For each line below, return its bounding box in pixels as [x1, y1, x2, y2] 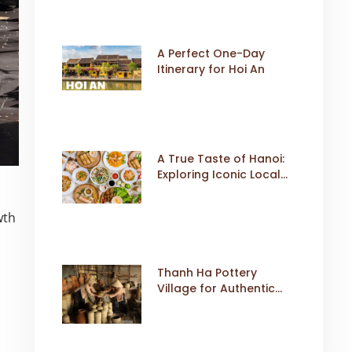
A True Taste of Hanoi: [156, 151, 284, 167]
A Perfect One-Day [156, 45, 265, 61]
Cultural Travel [156, 295, 243, 312]
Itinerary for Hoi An [156, 60, 265, 77]
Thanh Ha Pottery [156, 264, 257, 280]
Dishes [156, 182, 194, 199]
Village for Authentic [156, 280, 275, 296]
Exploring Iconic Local [156, 167, 280, 183]
